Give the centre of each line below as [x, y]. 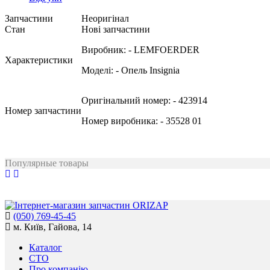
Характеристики [39, 60]
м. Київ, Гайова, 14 [52, 227]
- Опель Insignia [148, 70]
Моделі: [99, 70]
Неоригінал [105, 18]
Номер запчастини [43, 111]
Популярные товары [47, 163]
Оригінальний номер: [127, 100]
